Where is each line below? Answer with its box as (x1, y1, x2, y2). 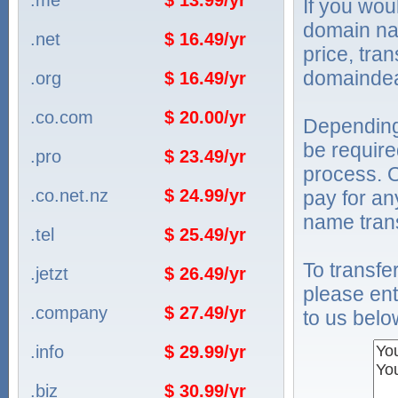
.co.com (30, 107, 93, 127)
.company (30, 303, 107, 322)
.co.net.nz (30, 186, 108, 205)
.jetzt (30, 264, 68, 283)
